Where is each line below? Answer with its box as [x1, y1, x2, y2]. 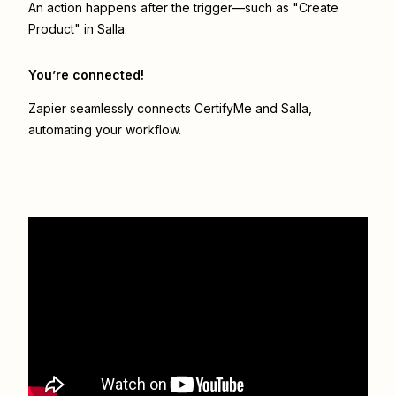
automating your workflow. [28, 122, 181, 138]
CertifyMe [194, 101, 252, 117]
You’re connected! [28, 67, 144, 83]
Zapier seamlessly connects [28, 101, 194, 117]
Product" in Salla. [28, 21, 127, 37]
